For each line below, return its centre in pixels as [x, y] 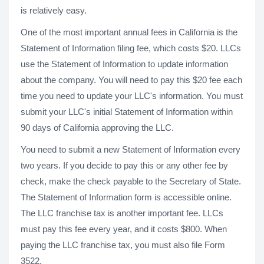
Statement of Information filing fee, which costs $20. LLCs [131, 48]
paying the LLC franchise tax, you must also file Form [123, 245]
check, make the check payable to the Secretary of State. [131, 181]
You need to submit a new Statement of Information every [131, 149]
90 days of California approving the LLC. [97, 128]
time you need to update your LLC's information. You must [132, 96]
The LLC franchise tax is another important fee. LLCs [122, 213]
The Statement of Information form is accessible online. [126, 197]
